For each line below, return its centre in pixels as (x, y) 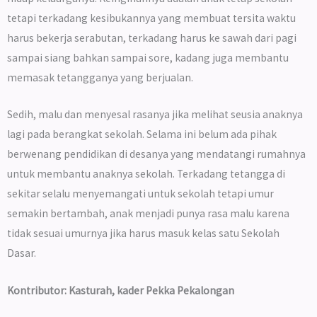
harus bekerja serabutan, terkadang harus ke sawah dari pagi (152, 38)
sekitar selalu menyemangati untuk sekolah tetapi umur (140, 194)
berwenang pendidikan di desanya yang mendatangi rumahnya (156, 154)
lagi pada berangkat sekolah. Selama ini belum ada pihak (142, 134)
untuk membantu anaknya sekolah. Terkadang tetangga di (146, 174)
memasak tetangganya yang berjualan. (100, 77)
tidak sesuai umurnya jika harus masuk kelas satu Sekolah (143, 234)
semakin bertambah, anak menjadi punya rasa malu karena (148, 214)
